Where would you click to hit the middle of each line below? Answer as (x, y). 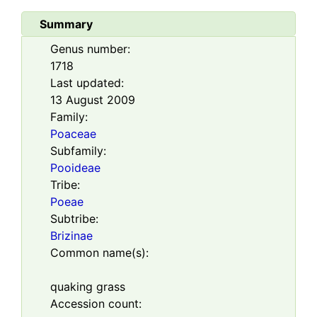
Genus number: (90, 49)
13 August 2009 (93, 100)
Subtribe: (74, 219)
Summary (66, 24)
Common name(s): (99, 253)
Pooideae (75, 168)
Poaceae (73, 134)
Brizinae (71, 236)
